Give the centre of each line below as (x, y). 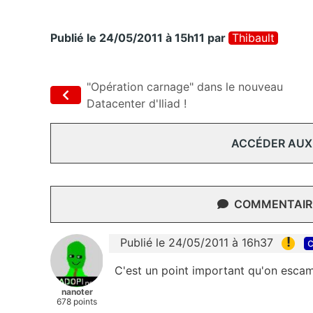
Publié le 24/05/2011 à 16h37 (197, 242)
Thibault (253, 38)
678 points (77, 301)
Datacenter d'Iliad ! (137, 103)
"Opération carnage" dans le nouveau (185, 87)
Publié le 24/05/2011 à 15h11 (128, 38)
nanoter (77, 292)
